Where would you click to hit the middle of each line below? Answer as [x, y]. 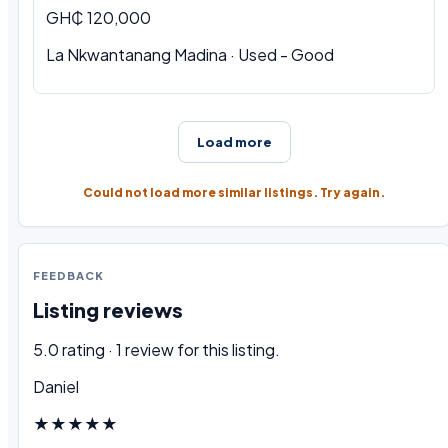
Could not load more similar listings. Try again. [234, 192]
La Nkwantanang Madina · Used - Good [190, 54]
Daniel [56, 386]
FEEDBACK [68, 275]
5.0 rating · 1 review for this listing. [156, 349]
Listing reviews [108, 310]
